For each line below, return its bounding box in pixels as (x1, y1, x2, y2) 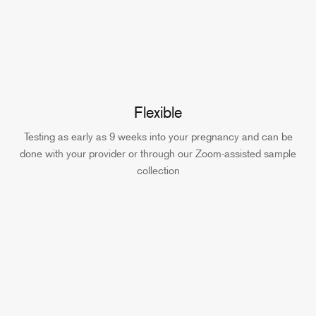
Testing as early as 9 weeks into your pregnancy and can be (23, 130, 293, 144)
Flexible (134, 103, 182, 122)
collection (136, 164, 180, 178)
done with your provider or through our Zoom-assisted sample (20, 147, 296, 161)
